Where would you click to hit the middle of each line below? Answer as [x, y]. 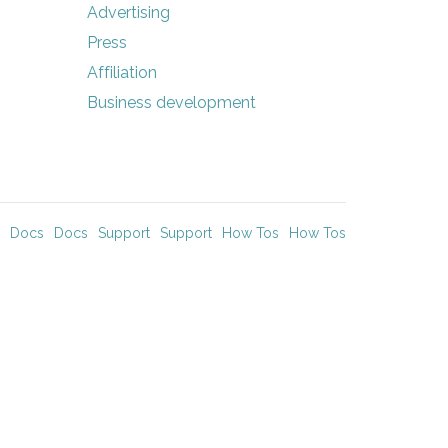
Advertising [128, 12]
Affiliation [121, 72]
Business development [171, 102]
